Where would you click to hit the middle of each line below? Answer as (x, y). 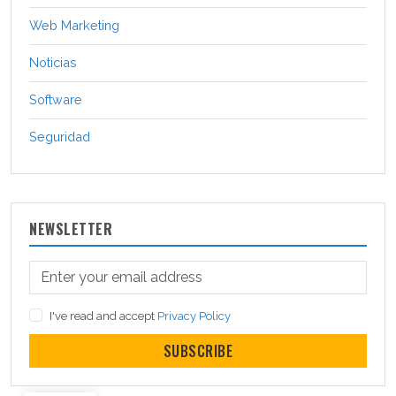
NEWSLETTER (71, 229)
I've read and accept (103, 316)
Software (56, 100)
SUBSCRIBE (198, 351)
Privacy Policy (194, 316)
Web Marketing (74, 26)
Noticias (53, 63)
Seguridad (60, 137)
